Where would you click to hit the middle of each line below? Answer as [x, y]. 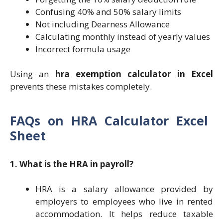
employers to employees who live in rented [124, 202]
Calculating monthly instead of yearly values [123, 36]
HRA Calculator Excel [140, 120]
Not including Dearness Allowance [103, 24]
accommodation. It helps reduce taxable [124, 214]
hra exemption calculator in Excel [134, 74]
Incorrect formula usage [83, 49]
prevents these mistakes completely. [81, 87]
